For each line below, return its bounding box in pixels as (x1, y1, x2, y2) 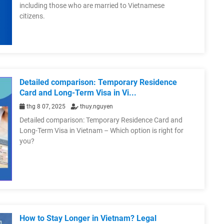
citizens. (19, 11, 45, 20)
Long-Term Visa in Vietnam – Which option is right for (19, 126, 183, 134)
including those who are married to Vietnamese (19, 1, 164, 9)
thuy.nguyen (78, 102, 113, 110)
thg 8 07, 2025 (25, 102, 67, 110)
